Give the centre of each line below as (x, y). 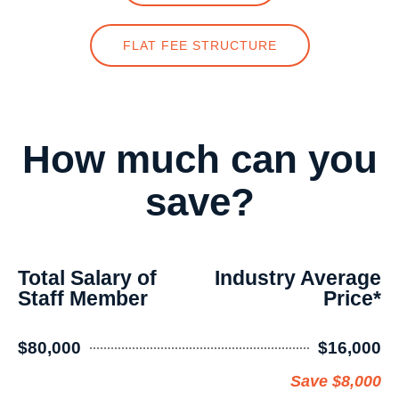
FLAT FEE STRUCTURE (199, 45)
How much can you (199, 159)
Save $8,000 (336, 381)
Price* (352, 298)
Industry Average (298, 277)
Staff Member (83, 298)
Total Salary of (87, 277)
